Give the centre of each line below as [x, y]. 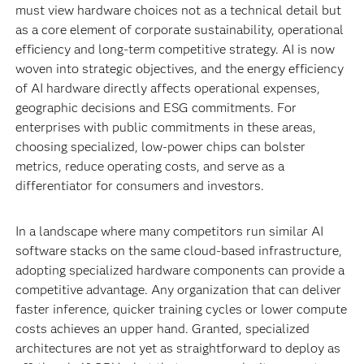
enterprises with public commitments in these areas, [165, 128]
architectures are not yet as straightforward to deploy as [178, 349]
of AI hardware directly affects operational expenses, [167, 89]
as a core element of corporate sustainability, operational [179, 30]
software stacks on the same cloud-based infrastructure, [178, 251]
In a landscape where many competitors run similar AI [169, 232]
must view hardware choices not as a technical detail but [178, 11]
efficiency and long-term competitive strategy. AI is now [175, 50]
